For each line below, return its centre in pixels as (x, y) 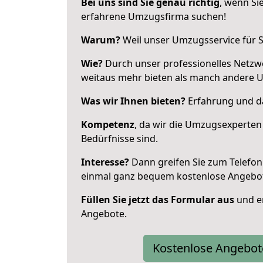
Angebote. (104, 214)
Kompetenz (108, 124)
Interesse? (105, 162)
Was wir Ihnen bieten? (133, 101)
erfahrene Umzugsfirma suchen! (154, 16)
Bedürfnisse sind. (119, 139)
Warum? (101, 40)
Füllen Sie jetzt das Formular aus (158, 200)
